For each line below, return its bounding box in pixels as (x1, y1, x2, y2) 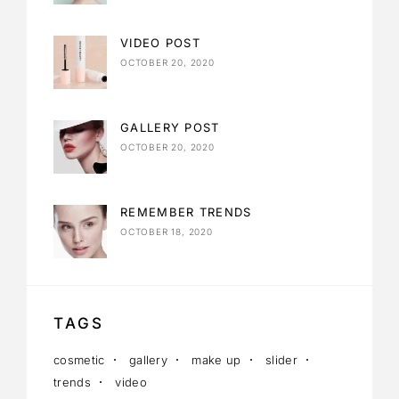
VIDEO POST (120, 35, 200, 50)
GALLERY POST (120, 119, 220, 134)
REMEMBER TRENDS (120, 204, 252, 219)
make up (191, 352, 241, 367)
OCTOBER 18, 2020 (120, 225, 213, 237)
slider (265, 352, 297, 367)
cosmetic (53, 352, 105, 367)
